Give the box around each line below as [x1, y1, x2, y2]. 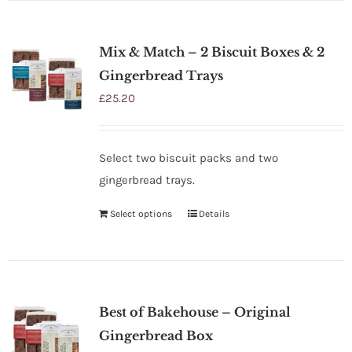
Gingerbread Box [98, 327, 213, 343]
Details [198, 207, 229, 219]
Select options [109, 207, 172, 219]
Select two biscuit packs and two [98, 150, 278, 165]
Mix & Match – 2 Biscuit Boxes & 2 [98, 43, 324, 60]
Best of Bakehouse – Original [98, 303, 291, 320]
